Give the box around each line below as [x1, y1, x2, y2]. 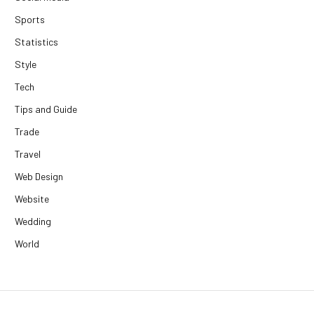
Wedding [15, 215, 51, 228]
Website [15, 193, 49, 205]
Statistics [15, 36, 58, 48]
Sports [15, 13, 45, 26]
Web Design [15, 170, 63, 183]
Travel [15, 148, 41, 161]
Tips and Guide [15, 103, 77, 116]
